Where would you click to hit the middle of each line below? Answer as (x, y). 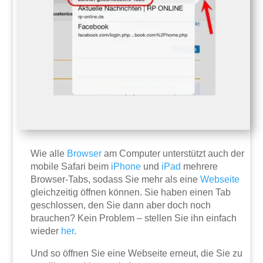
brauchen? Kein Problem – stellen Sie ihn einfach (134, 218)
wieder (46, 231)
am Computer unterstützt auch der (173, 154)
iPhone (126, 167)
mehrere (200, 167)
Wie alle (49, 154)
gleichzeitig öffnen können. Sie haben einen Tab (131, 193)
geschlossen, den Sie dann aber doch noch (121, 205)
